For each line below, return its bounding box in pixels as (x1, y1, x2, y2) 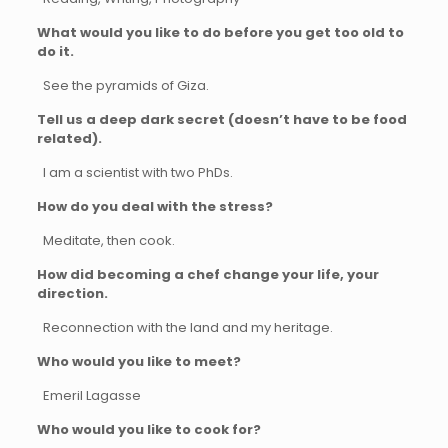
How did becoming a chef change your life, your (36, 265, 379, 284)
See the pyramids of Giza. (36, 76, 209, 95)
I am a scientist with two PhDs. (36, 163, 233, 182)
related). (36, 129, 102, 148)
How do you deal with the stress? (36, 197, 273, 216)
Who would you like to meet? (36, 352, 241, 371)
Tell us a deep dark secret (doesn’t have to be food (36, 110, 407, 129)
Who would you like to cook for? (36, 420, 261, 439)
